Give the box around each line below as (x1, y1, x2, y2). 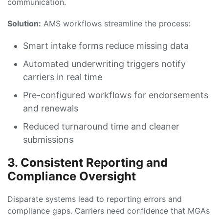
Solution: (7, 19, 41, 28)
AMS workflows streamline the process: (41, 19, 190, 28)
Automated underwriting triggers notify (23, 59, 186, 69)
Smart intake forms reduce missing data (23, 41, 189, 51)
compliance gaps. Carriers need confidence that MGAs (7, 206, 210, 216)
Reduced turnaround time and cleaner (23, 121, 179, 131)
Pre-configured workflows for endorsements (23, 90, 208, 100)
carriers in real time (23, 72, 102, 82)
